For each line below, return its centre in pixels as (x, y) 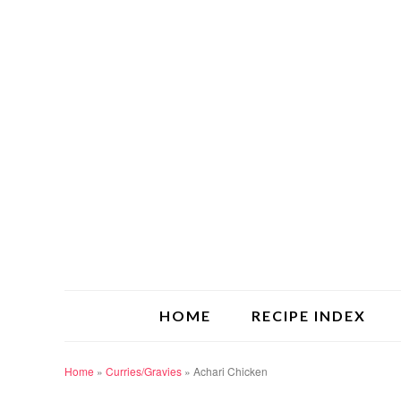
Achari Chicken (230, 371)
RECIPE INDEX (309, 316)
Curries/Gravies (144, 371)
